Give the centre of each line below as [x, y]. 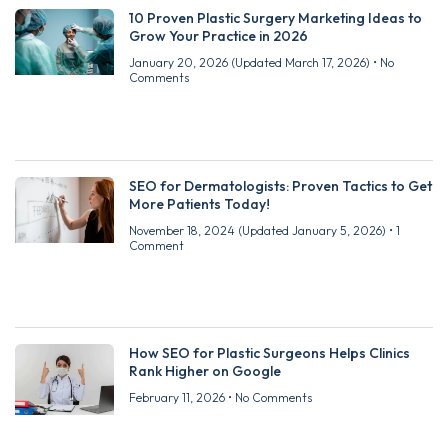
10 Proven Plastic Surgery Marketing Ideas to [275, 18]
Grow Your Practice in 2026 [218, 36]
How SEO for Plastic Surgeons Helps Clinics [269, 353]
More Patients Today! [199, 203]
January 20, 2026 [180, 63]
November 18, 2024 [183, 230]
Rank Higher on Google [205, 371]
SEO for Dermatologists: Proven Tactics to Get [280, 185]
